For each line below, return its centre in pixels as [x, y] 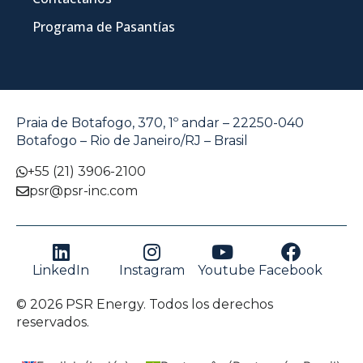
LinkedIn [61, 270]
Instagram [152, 270]
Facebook [291, 270]
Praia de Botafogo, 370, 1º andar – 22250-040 [160, 123]
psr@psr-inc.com [83, 190]
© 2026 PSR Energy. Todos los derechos [145, 304]
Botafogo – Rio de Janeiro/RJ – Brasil [132, 141]
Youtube [227, 270]
